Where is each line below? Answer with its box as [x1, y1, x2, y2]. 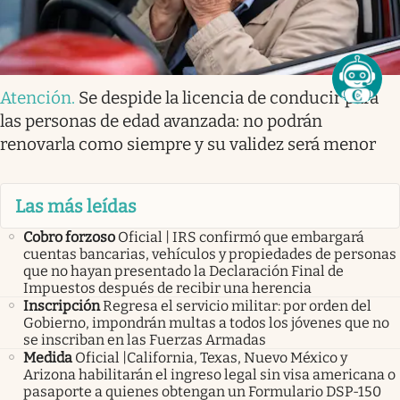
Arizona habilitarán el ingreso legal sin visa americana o [23, 365, 396, 383]
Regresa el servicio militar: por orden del [103, 296, 371, 314]
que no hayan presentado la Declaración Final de [23, 262, 344, 279]
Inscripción [23, 296, 100, 314]
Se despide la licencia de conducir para [79, 87, 379, 109]
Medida [23, 348, 72, 366]
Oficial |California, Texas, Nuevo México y [75, 348, 347, 366]
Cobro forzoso [23, 228, 115, 246]
